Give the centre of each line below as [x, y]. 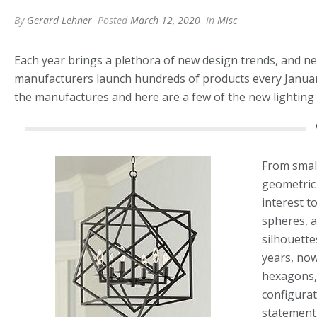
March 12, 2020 [165, 20]
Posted [113, 20]
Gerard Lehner [59, 20]
